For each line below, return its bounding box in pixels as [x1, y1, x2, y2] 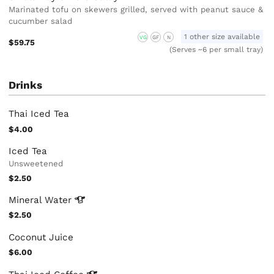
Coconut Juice [9, 231, 74, 243]
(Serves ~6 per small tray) [169, 45, 263, 54]
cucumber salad [9, 17, 73, 26]
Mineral [9, 194, 45, 206]
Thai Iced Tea [9, 108, 70, 119]
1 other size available [184, 32, 261, 41]
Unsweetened [9, 158, 64, 168]
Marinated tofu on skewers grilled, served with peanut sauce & [9, 5, 264, 15]
